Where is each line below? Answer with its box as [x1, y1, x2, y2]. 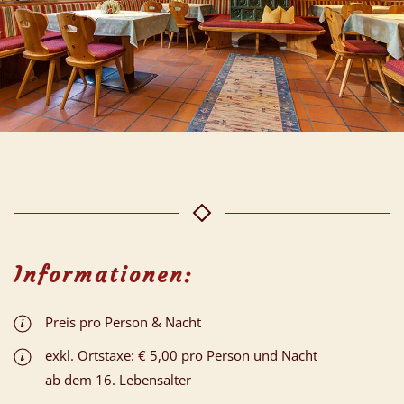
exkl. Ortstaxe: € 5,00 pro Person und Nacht [45, 345, 317, 364]
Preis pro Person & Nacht [45, 312, 201, 331]
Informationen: [14, 261, 194, 289]
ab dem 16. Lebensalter [45, 370, 191, 389]
